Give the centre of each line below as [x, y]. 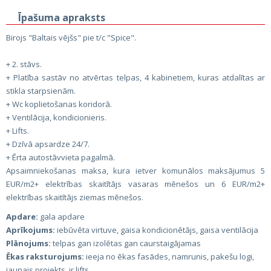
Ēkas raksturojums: [45, 256]
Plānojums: [28, 243]
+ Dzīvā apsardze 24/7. [48, 144]
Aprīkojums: [31, 230]
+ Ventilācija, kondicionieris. [56, 117]
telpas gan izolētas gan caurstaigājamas [126, 243]
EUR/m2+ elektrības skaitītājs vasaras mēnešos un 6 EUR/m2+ [135, 184]
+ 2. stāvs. [24, 64]
